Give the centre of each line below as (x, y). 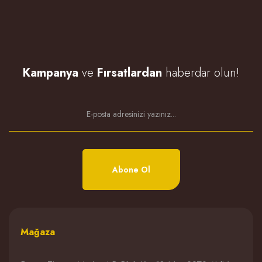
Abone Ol (131, 169)
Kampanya (51, 73)
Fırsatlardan (130, 73)
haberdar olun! (201, 73)
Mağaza (38, 232)
